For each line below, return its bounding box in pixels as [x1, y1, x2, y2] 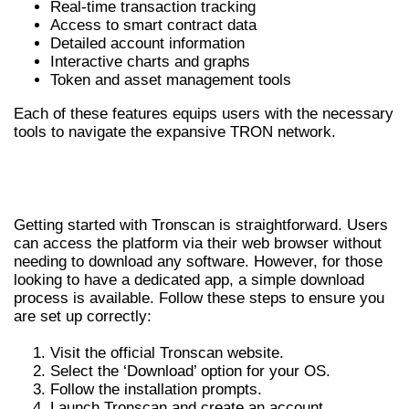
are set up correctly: [14, 307, 152, 325]
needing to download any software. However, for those [14, 252, 383, 270]
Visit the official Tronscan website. [50, 343, 284, 362]
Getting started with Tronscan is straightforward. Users [14, 215, 388, 234]
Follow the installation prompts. [50, 380, 262, 398]
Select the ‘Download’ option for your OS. [50, 362, 330, 380]
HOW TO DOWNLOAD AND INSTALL [14, 155, 383, 187]
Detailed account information [50, 35, 245, 53]
